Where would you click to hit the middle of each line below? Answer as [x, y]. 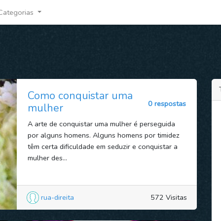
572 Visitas [169, 198]
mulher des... [47, 158]
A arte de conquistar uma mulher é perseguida [101, 124]
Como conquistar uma [80, 95]
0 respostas [167, 104]
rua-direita [57, 198]
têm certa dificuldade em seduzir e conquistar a [102, 146]
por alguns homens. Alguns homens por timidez [103, 135]
